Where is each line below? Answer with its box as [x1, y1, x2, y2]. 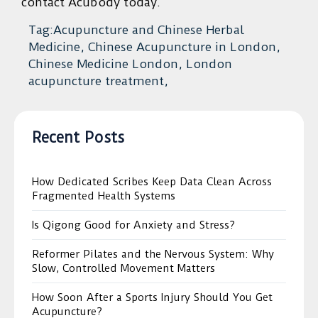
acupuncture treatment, [28, 73, 168, 88]
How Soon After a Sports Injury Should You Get [32, 290, 273, 304]
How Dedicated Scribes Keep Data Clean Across [32, 175, 272, 188]
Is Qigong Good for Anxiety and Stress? [32, 218, 235, 231]
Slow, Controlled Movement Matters [32, 261, 215, 275]
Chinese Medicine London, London [28, 56, 232, 71]
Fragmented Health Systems [32, 189, 175, 202]
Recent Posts [32, 128, 124, 146]
